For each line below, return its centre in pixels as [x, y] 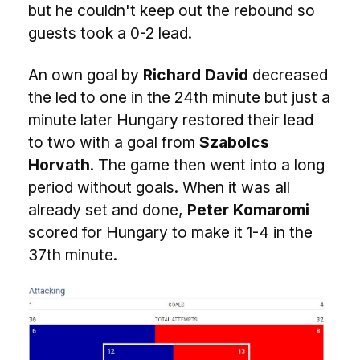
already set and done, [108, 210]
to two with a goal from [114, 142]
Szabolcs [234, 142]
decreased [288, 75]
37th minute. [73, 255]
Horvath [59, 165]
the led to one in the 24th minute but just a [179, 97]
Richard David [196, 75]
